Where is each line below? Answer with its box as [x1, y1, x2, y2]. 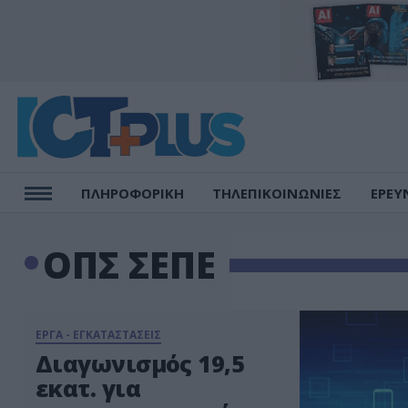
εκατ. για [36, 372, 141, 403]
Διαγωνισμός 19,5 [36, 348, 245, 379]
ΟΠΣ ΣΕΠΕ [42, 240, 216, 290]
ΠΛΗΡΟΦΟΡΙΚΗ [80, 184, 184, 202]
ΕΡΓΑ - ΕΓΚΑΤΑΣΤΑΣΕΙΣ [36, 327, 161, 342]
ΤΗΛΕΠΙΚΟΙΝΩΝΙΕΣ [212, 184, 342, 202]
